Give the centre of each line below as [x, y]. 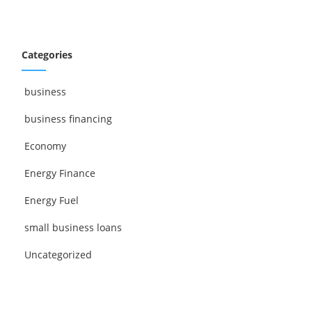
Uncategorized [58, 254]
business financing [69, 118]
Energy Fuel [52, 200]
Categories [47, 54]
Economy [46, 146]
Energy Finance [60, 173]
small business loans [73, 227]
